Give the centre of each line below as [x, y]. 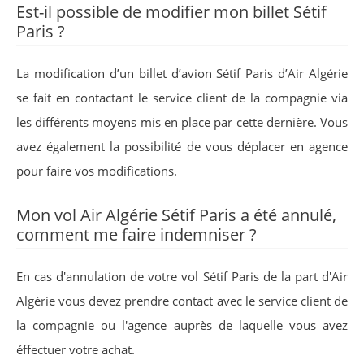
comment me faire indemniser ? [136, 234]
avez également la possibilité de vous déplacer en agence [182, 146]
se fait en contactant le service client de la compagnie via [182, 97]
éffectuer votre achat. [76, 349]
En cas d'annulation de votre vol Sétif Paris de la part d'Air [182, 276]
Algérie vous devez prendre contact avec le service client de [182, 301]
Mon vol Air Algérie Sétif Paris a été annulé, [176, 215]
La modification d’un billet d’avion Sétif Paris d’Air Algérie [182, 73]
